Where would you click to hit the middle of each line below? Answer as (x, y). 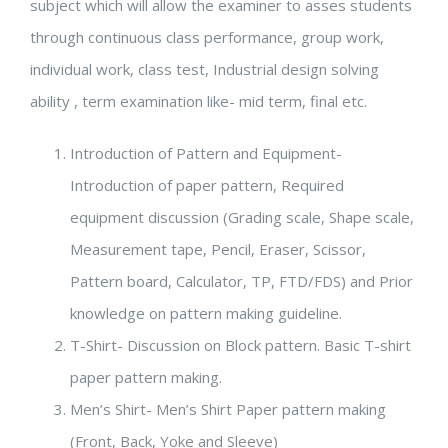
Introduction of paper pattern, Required (207, 184)
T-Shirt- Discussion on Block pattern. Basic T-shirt (240, 344)
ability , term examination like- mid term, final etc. (198, 100)
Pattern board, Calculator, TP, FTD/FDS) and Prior (241, 280)
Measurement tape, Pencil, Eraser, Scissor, (218, 248)
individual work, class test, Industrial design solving (204, 68)
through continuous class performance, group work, (207, 36)
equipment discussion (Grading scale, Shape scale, (242, 216)
